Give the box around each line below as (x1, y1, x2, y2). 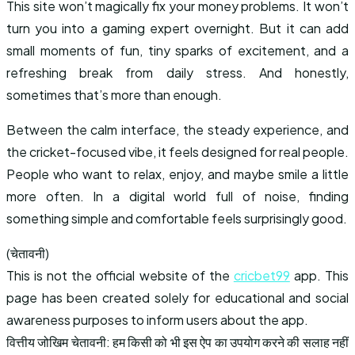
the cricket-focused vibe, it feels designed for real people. (6, 143, 349, 160)
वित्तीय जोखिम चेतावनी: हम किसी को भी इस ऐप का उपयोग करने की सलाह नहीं (6, 334, 349, 350)
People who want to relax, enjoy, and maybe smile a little (6, 166, 349, 182)
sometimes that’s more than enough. (6, 86, 222, 103)
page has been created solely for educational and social (6, 289, 349, 306)
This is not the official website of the (6, 267, 234, 284)
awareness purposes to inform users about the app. (6, 311, 308, 328)
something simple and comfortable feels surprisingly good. (6, 210, 347, 227)
